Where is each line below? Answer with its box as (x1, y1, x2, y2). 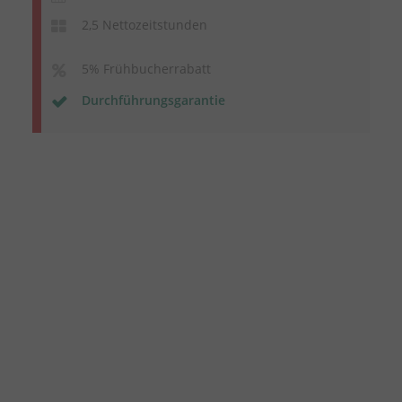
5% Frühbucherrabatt (81, 59, 211, 77)
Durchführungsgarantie (81, 91, 225, 109)
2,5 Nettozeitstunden (81, 15, 207, 33)
